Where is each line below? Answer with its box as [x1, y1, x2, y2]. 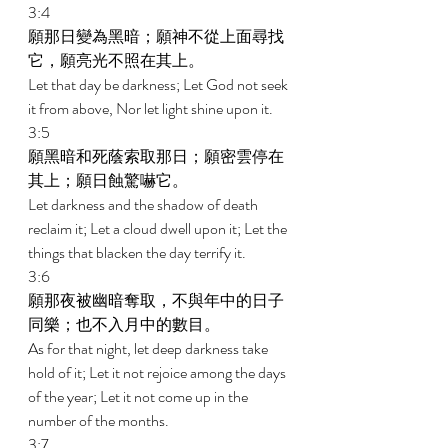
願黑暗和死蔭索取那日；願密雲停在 [28, 145, 284, 168]
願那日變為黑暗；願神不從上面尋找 [28, 25, 284, 48]
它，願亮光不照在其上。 [28, 49, 207, 72]
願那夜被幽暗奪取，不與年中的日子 [28, 289, 284, 312]
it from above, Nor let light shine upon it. [28, 97, 276, 120]
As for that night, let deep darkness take [28, 337, 271, 360]
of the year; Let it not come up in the [28, 385, 251, 408]
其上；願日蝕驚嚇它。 [28, 169, 191, 192]
